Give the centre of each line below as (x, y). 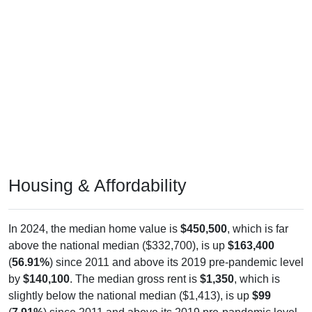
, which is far (258, 228)
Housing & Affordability (97, 185)
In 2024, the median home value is (94, 228)
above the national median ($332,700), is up (118, 245)
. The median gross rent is (135, 279)
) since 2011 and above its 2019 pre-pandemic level (177, 262)
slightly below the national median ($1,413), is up (130, 295)
